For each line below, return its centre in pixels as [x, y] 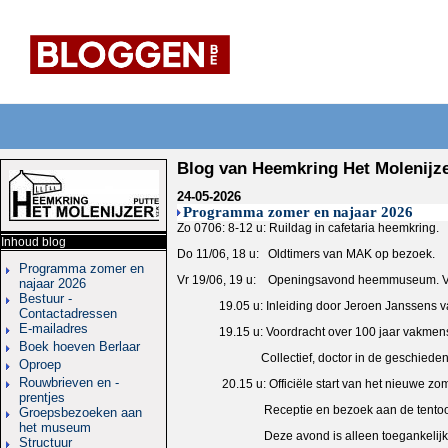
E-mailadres [53, 328]
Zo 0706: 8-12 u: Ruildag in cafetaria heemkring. [308, 227]
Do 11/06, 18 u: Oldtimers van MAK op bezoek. [306, 253]
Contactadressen [68, 313]
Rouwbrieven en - [69, 382]
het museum [55, 427]
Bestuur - [45, 298]
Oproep [40, 364]
